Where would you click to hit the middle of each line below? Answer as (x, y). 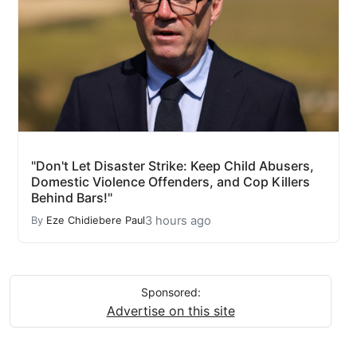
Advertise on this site (171, 310)
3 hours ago (178, 220)
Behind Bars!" (72, 197)
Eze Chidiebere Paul (96, 221)
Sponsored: (171, 292)
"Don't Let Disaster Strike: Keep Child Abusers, (173, 165)
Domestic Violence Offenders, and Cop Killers (171, 181)
